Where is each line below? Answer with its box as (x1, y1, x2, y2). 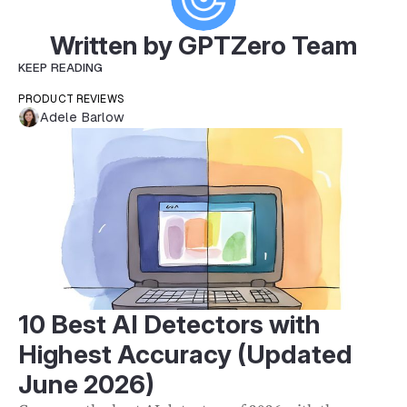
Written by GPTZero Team (49, 30, 358, 62)
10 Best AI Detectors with (18, 309, 321, 341)
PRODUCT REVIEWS (18, 93, 124, 106)
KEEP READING (18, 61, 104, 75)
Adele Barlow (40, 109, 124, 124)
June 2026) (18, 369, 154, 401)
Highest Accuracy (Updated (18, 339, 352, 371)
